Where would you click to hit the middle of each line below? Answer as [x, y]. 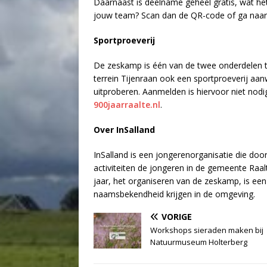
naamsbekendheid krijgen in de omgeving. [174, 194]
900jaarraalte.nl [127, 104]
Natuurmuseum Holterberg [199, 242]
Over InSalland [124, 129]
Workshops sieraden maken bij [207, 230]
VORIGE [177, 216]
